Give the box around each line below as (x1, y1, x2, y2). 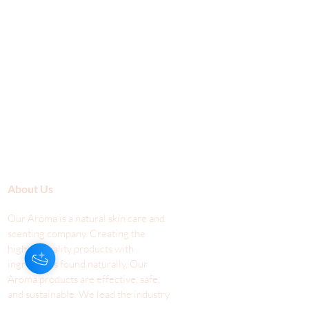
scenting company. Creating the (8, 227, 146, 241)
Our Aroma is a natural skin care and (8, 212, 165, 226)
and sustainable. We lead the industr (8, 288, 165, 301)
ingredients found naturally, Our (8, 257, 148, 271)
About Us (8, 182, 55, 196)
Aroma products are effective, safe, (8, 272, 160, 286)
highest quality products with (8, 242, 134, 256)
